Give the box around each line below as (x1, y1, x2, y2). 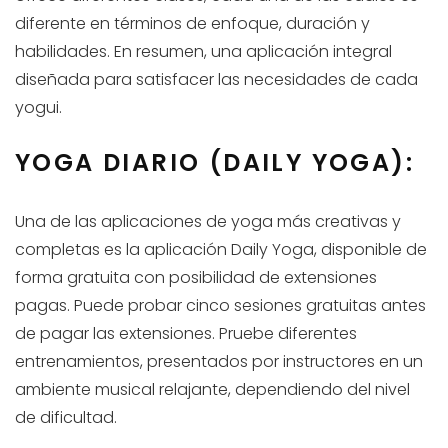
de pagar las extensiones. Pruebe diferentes (15, 322, 357, 346)
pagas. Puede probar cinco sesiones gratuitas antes (15, 294, 426, 318)
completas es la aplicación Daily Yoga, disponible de (15, 238, 427, 262)
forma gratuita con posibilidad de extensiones (15, 266, 377, 290)
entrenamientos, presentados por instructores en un (15, 350, 423, 374)
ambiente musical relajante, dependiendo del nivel (15, 378, 410, 402)
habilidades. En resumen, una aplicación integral (15, 40, 392, 64)
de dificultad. (15, 406, 117, 430)
